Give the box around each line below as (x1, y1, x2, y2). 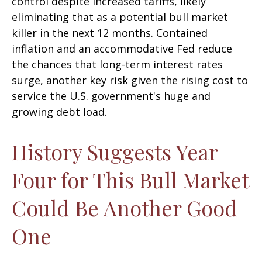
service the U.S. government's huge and (12, 88, 211, 103)
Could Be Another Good (12, 193, 237, 222)
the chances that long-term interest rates (12, 57, 223, 71)
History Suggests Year (12, 137, 218, 166)
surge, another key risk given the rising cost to (12, 73, 248, 87)
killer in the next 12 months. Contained (12, 25, 208, 40)
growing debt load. (12, 104, 107, 119)
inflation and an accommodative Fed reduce (12, 41, 232, 56)
